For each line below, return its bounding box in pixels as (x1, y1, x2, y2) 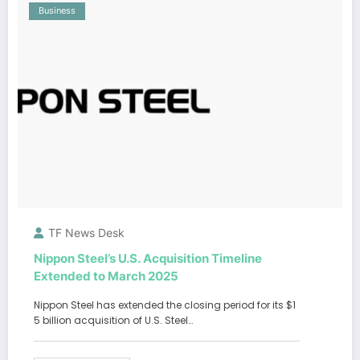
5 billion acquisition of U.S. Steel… (34, 313, 193, 327)
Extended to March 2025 (34, 268, 178, 284)
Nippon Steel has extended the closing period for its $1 (34, 297, 296, 312)
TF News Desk (48, 225, 125, 239)
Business (39, 5, 76, 16)
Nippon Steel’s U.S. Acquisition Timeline (34, 250, 262, 266)
